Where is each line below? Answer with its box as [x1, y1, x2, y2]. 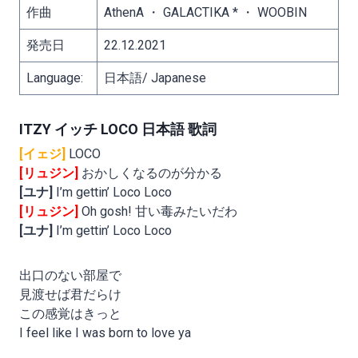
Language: [26, 70, 83, 86]
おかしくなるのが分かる [78, 165, 222, 181]
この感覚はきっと [19, 306, 134, 322]
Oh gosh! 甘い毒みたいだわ [82, 204, 237, 220]
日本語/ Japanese [104, 70, 206, 86]
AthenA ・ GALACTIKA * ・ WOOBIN [104, 5, 307, 21]
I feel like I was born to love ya [19, 325, 191, 341]
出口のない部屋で [19, 268, 134, 284]
